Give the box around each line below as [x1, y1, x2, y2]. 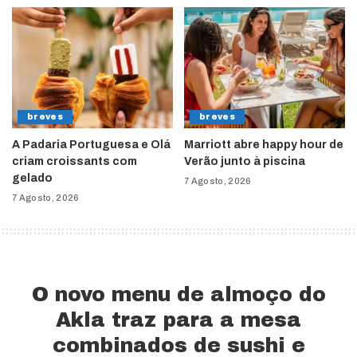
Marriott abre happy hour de [184, 138, 343, 151]
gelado [12, 171, 53, 184]
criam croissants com [12, 155, 137, 167]
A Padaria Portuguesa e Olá [12, 138, 171, 151]
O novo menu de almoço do [31, 283, 326, 305]
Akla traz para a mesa [56, 308, 301, 331]
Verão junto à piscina [184, 155, 305, 167]
